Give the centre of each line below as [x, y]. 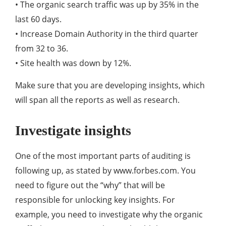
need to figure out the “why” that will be [90, 185]
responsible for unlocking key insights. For [95, 200]
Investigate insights [73, 131]
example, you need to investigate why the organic [109, 215]
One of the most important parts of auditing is [103, 156]
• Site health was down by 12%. [73, 63]
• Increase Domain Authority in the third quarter [107, 34]
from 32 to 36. [42, 49]
